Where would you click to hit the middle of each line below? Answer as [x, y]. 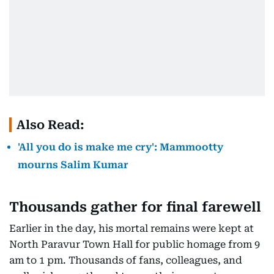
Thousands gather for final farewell [135, 207]
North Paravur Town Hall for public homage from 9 [135, 244]
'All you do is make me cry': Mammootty [120, 147]
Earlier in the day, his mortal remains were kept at [131, 228]
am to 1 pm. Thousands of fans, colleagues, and [126, 260]
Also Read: [50, 125]
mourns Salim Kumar [73, 165]
